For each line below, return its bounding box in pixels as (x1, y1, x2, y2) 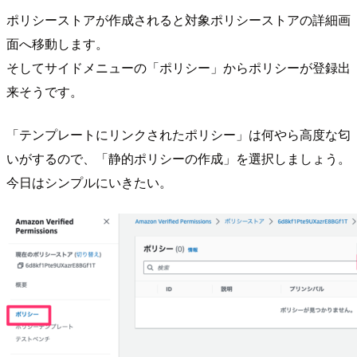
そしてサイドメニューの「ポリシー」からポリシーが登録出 (6, 58, 351, 77)
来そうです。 (6, 82, 83, 101)
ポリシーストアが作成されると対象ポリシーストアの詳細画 (6, 10, 351, 29)
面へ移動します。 (6, 34, 108, 53)
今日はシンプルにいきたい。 (6, 173, 172, 192)
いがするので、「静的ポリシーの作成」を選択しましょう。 (6, 149, 351, 168)
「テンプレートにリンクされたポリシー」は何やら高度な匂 (6, 125, 351, 144)
